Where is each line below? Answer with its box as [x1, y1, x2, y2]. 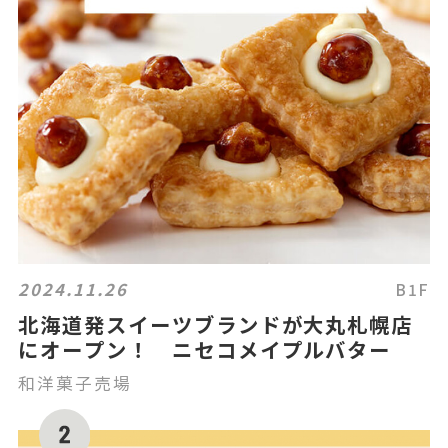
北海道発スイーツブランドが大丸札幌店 [18, 309, 414, 340]
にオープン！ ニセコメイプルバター [18, 334, 392, 365]
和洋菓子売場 [18, 371, 132, 396]
